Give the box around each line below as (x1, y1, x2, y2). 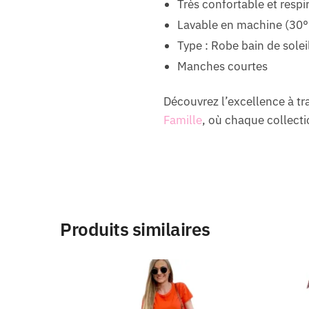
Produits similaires (60, 217, 210, 241)
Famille (163, 112, 202, 128)
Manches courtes (177, 59, 268, 74)
